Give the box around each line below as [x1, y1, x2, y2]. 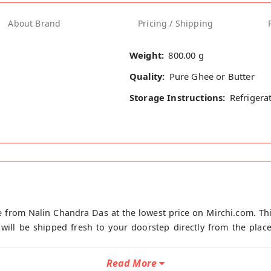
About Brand [8, 18, 61, 30]
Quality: [129, 70, 165, 82]
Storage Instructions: [129, 91, 226, 104]
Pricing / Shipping [138, 18, 214, 30]
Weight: [129, 48, 165, 61]
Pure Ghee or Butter [169, 70, 255, 82]
